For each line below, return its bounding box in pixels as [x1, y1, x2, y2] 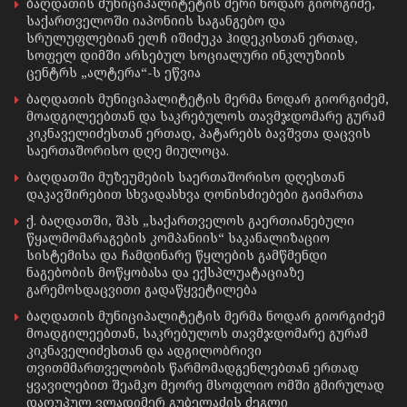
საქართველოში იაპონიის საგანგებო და [26, 11, 285, 29]
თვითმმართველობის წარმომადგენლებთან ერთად [26, 358, 359, 376]
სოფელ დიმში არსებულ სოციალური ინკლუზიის [26, 45, 345, 64]
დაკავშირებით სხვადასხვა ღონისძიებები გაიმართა [26, 184, 363, 203]
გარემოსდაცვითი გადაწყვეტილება [26, 280, 257, 298]
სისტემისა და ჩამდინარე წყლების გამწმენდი [26, 245, 327, 263]
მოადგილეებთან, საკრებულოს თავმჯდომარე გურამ [26, 323, 368, 342]
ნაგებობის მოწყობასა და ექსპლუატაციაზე [26, 263, 304, 281]
